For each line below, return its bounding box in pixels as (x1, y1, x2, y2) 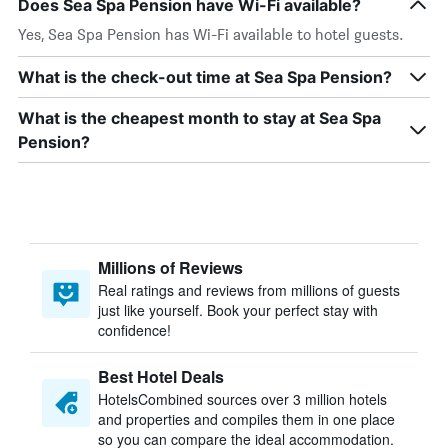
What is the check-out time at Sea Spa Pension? (18, 67, 392, 87)
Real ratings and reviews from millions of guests (98, 280, 400, 300)
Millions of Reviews (98, 256, 243, 279)
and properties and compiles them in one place (98, 409, 395, 429)
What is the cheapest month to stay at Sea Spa (18, 108, 381, 128)
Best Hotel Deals (98, 365, 224, 388)
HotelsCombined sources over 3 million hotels (98, 389, 387, 409)
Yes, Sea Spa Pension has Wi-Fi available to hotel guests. (18, 25, 404, 44)
